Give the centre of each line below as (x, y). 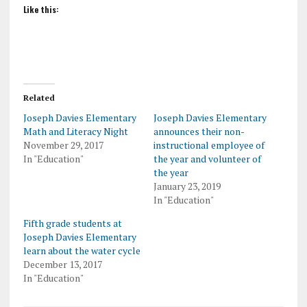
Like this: (41, 10)
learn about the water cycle (82, 251)
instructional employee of (209, 145)
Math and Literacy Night (75, 132)
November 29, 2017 (63, 145)
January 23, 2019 (187, 186)
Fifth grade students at (72, 223)
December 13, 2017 (62, 265)
